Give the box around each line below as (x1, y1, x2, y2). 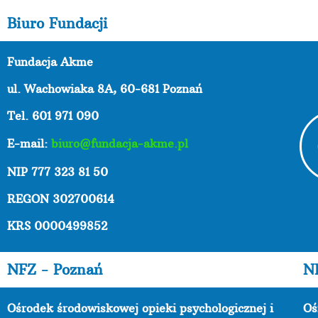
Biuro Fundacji (7, 13, 108, 32)
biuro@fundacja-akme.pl (51, 136, 188, 150)
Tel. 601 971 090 (7, 108, 99, 123)
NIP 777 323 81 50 (7, 164, 108, 179)
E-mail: (7, 136, 51, 150)
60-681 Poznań (120, 81, 202, 96)
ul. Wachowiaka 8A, (7, 81, 120, 96)
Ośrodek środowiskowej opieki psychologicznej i (7, 300, 273, 315)
